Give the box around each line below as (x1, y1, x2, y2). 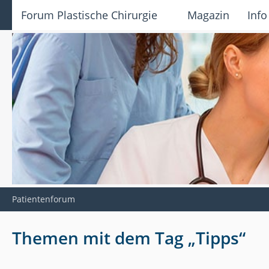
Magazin (187, 8, 229, 22)
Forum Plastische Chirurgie (21, 8, 157, 22)
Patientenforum (12, 193, 75, 205)
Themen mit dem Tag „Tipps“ (12, 226, 246, 249)
